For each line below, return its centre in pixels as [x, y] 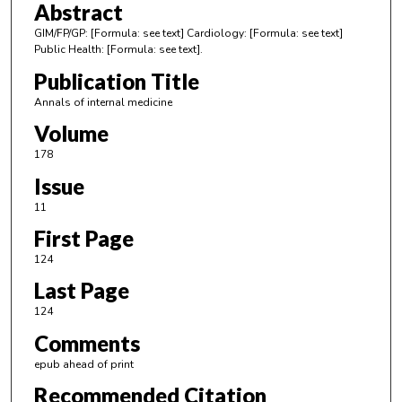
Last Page [81, 291]
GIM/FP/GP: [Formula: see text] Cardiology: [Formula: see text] [188, 34]
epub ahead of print [83, 364]
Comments [87, 343]
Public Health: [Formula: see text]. [118, 50]
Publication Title [116, 81]
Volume [71, 134]
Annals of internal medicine [103, 102]
